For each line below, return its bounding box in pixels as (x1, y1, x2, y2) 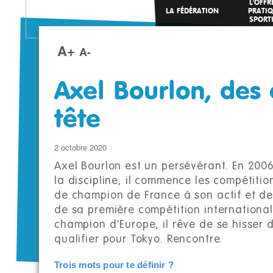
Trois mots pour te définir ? (54, 260, 174, 270)
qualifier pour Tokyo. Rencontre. (54, 234, 224, 245)
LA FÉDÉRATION (166, 8, 219, 15)
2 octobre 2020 (54, 141, 107, 153)
